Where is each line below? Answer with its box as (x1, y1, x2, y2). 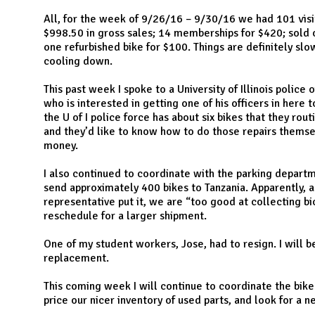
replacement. (44, 251, 109, 266)
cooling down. (44, 54, 112, 69)
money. (44, 139, 78, 153)
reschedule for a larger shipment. (44, 209, 207, 224)
